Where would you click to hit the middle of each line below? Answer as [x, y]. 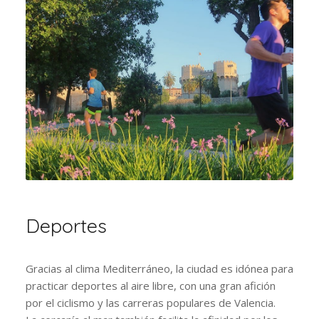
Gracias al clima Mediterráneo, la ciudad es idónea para [159, 268]
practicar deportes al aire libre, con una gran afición [150, 285]
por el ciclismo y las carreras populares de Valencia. [150, 302]
